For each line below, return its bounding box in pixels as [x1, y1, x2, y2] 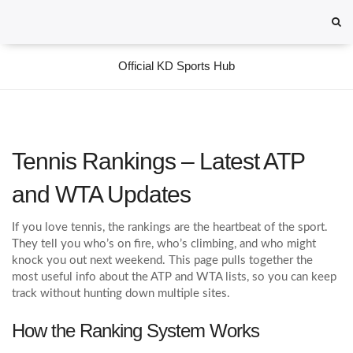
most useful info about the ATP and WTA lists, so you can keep [12, 271, 336, 283]
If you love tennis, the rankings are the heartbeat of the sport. [12, 221, 328, 233]
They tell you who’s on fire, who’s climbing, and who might [12, 238, 316, 250]
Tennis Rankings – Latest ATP [12, 148, 304, 174]
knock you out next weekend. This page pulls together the [12, 255, 313, 266]
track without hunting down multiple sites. [12, 288, 230, 299]
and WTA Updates [12, 181, 191, 207]
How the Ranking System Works [12, 320, 259, 341]
